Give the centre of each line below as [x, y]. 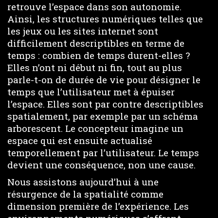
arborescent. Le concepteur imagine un [95, 128]
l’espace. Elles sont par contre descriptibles [105, 104]
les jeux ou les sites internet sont [83, 31]
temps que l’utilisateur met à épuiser [91, 92]
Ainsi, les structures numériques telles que [105, 19]
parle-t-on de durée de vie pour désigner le [104, 80]
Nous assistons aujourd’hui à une [83, 182]
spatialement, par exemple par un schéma [103, 116]
